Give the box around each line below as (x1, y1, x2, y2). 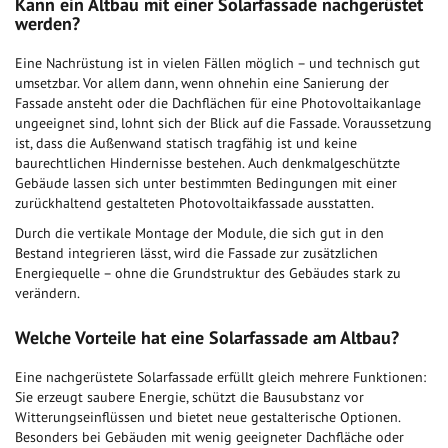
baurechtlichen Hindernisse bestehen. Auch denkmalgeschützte (15, 154, 400, 173)
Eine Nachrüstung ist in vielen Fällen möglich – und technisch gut (15, 54, 420, 73)
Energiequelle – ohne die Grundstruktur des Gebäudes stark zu (15, 264, 401, 283)
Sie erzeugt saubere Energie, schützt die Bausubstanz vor (15, 388, 364, 407)
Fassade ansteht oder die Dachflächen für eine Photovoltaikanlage (15, 94, 421, 113)
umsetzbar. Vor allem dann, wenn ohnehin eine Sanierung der (15, 74, 389, 93)
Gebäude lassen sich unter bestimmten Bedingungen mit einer (15, 174, 397, 193)
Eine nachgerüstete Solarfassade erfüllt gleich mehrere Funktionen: (15, 368, 426, 387)
